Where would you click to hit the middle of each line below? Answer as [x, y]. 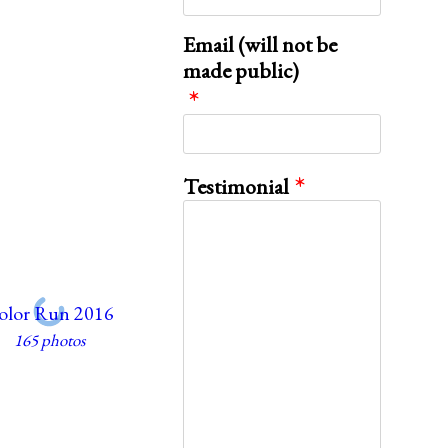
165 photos [49, 339]
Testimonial [235, 186]
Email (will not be [259, 44]
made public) [240, 70]
